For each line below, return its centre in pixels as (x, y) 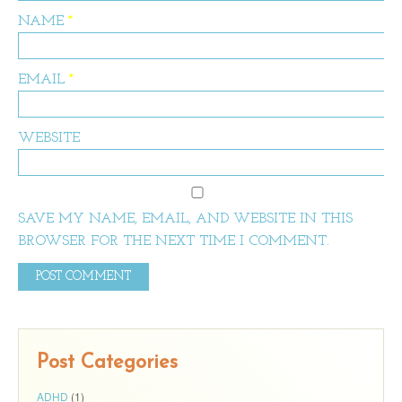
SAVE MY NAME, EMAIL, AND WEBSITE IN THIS (185, 218)
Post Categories (107, 363)
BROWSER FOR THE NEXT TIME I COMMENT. (174, 241)
